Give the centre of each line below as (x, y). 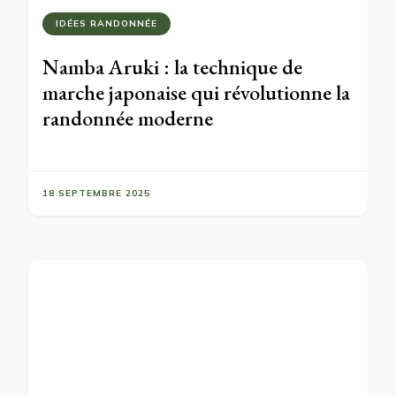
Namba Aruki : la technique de (172, 67)
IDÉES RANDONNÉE (107, 24)
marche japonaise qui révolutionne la (196, 93)
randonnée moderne (128, 118)
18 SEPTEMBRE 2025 (96, 194)
